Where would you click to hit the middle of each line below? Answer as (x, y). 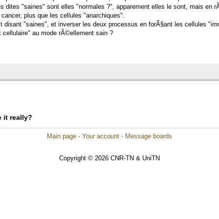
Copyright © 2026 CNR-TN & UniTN (109, 158)
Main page (62, 136)
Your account (101, 136)
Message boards (149, 136)
